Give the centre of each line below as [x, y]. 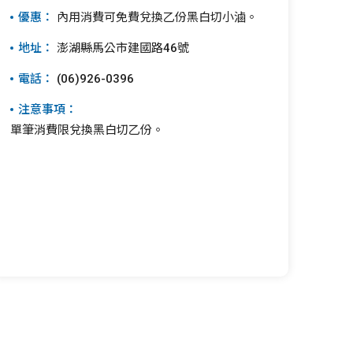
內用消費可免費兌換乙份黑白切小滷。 [155, 17]
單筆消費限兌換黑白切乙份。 [87, 130]
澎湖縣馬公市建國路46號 [121, 48]
